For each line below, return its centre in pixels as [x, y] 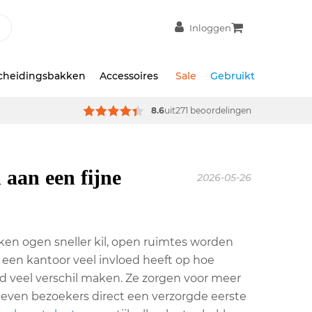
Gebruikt [233, 76]
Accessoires [129, 76]
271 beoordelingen [213, 110]
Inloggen [210, 28]
